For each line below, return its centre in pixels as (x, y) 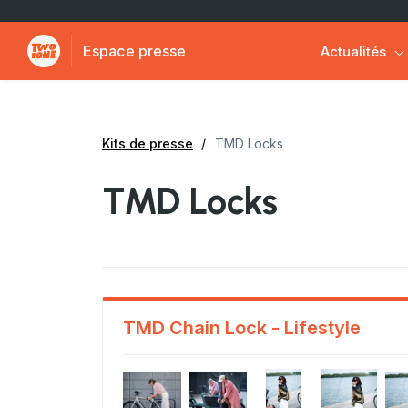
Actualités (353, 51)
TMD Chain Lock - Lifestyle (242, 328)
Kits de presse (148, 143)
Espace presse (135, 51)
